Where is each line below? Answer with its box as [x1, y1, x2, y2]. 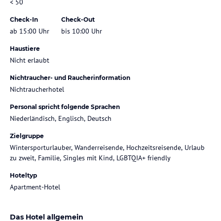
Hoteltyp [10, 171, 37, 179]
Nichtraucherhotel [10, 84, 64, 94]
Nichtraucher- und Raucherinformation [10, 74, 130, 81]
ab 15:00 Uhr [10, 26, 49, 36]
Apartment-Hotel [10, 182, 60, 191]
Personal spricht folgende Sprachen [10, 103, 120, 110]
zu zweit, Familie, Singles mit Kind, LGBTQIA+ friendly [10, 153, 171, 162]
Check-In [10, 15, 38, 23]
